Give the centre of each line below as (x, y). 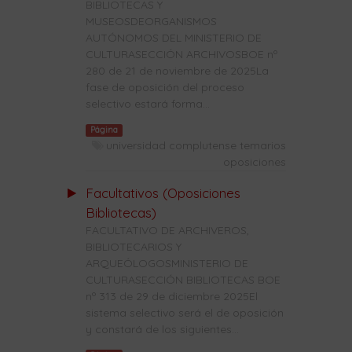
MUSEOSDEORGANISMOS (151, 22)
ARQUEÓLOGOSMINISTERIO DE (167, 263)
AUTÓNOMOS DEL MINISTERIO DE (173, 38)
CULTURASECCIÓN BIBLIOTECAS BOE (183, 279)
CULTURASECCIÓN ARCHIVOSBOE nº (181, 55)
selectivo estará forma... (147, 104)
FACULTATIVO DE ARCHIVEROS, (167, 230)
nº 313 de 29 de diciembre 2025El (171, 296)
